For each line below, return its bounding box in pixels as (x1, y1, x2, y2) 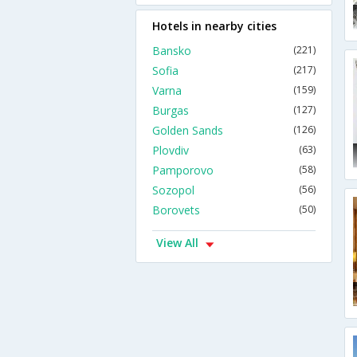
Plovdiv (152, 143, 189, 158)
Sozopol (152, 182, 194, 198)
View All (156, 235, 198, 250)
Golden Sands (152, 123, 223, 138)
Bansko (152, 43, 191, 58)
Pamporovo (152, 163, 214, 178)
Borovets (152, 202, 200, 218)
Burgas (152, 103, 189, 118)
